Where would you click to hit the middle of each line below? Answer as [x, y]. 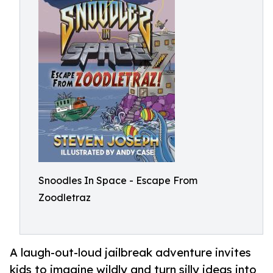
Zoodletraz [65, 197]
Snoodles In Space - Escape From [118, 180]
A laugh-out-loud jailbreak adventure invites [130, 253]
